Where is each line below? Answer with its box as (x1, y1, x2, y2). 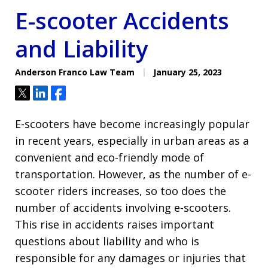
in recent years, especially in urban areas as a (15, 133, 249, 148)
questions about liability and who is (15, 233, 199, 248)
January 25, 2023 (151, 66, 222, 78)
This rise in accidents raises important (15, 217, 214, 232)
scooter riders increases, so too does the (15, 183, 226, 198)
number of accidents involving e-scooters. (15, 200, 231, 215)
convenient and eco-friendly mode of (15, 150, 204, 165)
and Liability (15, 32, 148, 64)
